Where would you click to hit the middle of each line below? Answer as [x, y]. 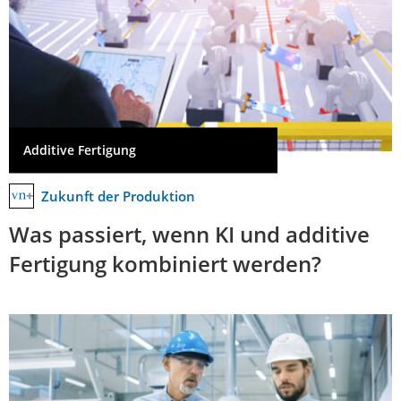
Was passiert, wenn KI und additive [189, 234]
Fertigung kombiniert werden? [165, 263]
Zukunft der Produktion [118, 196]
